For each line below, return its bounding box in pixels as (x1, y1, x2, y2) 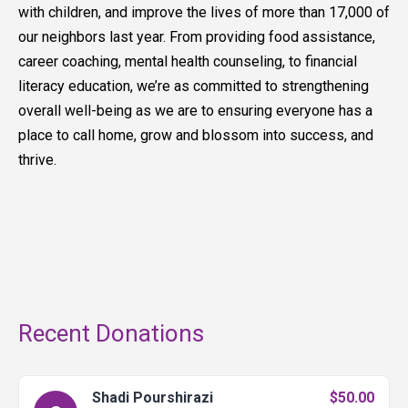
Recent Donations (18, 320, 204, 348)
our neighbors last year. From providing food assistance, (18, 28, 375, 46)
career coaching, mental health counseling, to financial (18, 53, 357, 71)
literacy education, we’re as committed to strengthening (18, 77, 369, 96)
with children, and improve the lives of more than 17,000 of (18, 4, 390, 22)
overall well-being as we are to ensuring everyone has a (18, 102, 372, 120)
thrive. (18, 151, 56, 169)
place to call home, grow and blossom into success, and (18, 127, 373, 145)
